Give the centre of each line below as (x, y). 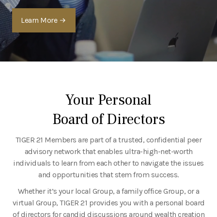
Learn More (39, 20)
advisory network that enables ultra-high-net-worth (108, 151)
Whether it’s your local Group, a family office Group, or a (108, 191)
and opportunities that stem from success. (108, 174)
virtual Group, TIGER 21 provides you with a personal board (108, 202)
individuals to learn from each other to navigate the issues (108, 163)
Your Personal (108, 100)
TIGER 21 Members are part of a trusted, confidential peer (108, 139)
